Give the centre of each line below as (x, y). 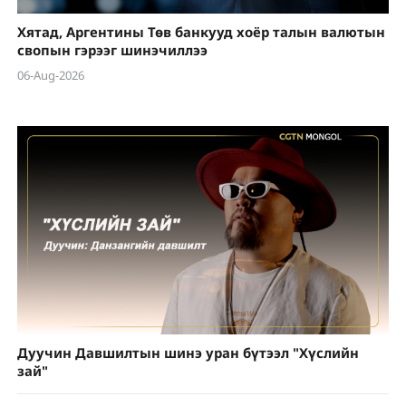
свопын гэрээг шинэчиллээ (112, 49)
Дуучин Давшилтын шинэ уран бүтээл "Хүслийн (188, 352)
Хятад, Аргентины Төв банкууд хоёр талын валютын (201, 31)
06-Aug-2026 (50, 76)
